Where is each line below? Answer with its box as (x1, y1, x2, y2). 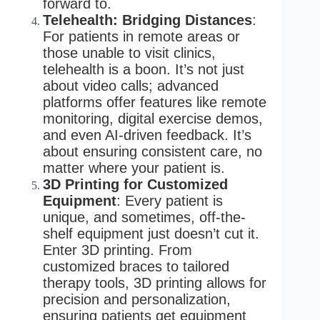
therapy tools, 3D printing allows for (43, 274, 266, 291)
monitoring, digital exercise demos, (43, 110, 263, 126)
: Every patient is (116, 192, 223, 209)
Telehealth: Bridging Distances (43, 11, 252, 28)
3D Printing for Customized (43, 176, 228, 192)
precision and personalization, (43, 291, 231, 307)
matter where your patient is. (43, 159, 225, 176)
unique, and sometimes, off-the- (43, 209, 246, 225)
